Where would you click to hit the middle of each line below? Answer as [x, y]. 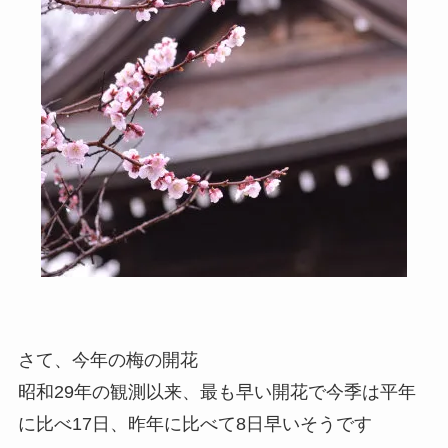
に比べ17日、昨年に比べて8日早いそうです [194, 424]
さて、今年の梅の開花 [107, 360]
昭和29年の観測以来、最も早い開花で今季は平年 [216, 392]
